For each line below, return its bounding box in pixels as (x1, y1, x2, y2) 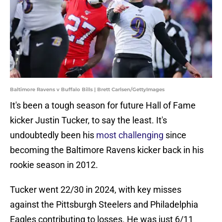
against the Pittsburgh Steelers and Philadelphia (10, 199, 198, 210)
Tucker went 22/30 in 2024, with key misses (10, 184, 181, 195)
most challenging (96, 130, 164, 141)
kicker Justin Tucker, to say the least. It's (10, 115, 167, 126)
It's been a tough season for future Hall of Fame (10, 100, 196, 111)
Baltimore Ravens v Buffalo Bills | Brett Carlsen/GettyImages (10, 86, 165, 93)
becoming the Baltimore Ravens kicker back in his (10, 145, 204, 156)
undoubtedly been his (10, 130, 96, 141)
